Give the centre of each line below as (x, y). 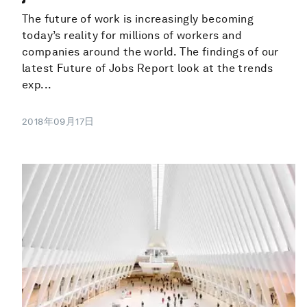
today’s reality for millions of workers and (132, 36)
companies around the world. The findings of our (150, 52)
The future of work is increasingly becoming (138, 19)
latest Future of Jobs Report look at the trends (148, 69)
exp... (37, 85)
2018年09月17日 (58, 122)
